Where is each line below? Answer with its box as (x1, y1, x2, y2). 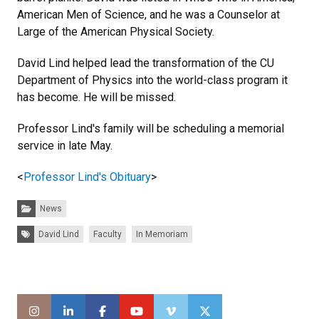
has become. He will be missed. (17, 90, 176, 104)
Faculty (93, 229, 122, 239)
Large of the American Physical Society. (17, 25, 214, 38)
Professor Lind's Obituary (23, 170, 151, 184)
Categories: (16, 199, 62, 209)
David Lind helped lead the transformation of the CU (17, 56, 274, 70)
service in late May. (17, 139, 113, 152)
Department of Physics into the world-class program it (17, 73, 288, 87)
